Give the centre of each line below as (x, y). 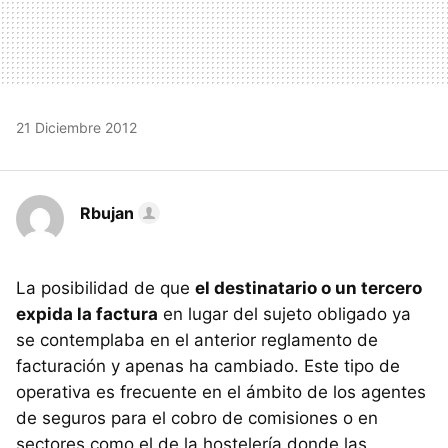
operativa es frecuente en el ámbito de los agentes (221, 392)
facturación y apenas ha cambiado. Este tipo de (208, 366)
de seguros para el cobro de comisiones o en (197, 418)
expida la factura (87, 314)
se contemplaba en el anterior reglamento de (197, 340)
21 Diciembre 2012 (76, 128)
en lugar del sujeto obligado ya (284, 314)
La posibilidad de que (105, 288)
